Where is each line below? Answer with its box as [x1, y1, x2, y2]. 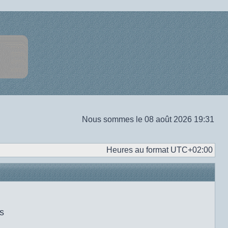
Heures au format [106, 146, 170, 154]
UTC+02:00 [170, 146, 213, 154]
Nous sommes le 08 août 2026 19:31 [82, 115, 214, 124]
